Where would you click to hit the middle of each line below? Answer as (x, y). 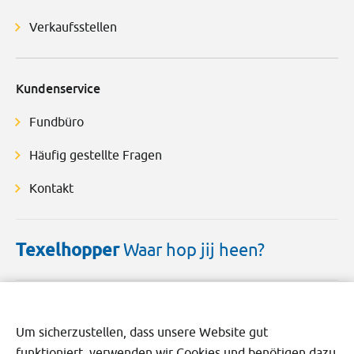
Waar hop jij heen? (194, 250)
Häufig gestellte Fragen (96, 155)
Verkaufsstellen (73, 27)
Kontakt (51, 188)
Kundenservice (58, 89)
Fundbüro (56, 122)
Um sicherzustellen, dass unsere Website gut (142, 332)
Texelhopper (70, 250)
